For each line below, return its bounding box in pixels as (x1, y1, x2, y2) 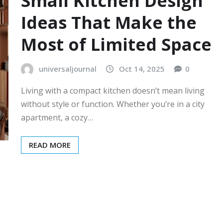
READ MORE (29, 139, 71, 150)
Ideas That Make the (21, 11, 197, 34)
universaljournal (39, 64, 97, 74)
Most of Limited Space (21, 33, 212, 56)
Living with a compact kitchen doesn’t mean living (21, 85, 205, 96)
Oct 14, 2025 (119, 64, 165, 74)
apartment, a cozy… (21, 111, 93, 123)
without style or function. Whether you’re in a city (21, 98, 205, 110)
